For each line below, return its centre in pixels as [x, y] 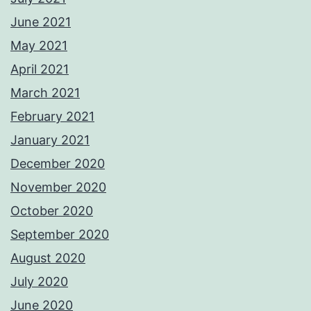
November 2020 [58, 187]
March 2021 [45, 93]
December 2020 [58, 164]
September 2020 [60, 235]
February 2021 [52, 117]
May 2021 [39, 46]
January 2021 [50, 140]
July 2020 [39, 282]
